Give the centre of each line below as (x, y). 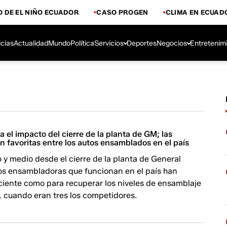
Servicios (109, 43)
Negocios (172, 43)
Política (82, 43)
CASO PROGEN (122, 12)
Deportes (142, 43)
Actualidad (31, 43)
